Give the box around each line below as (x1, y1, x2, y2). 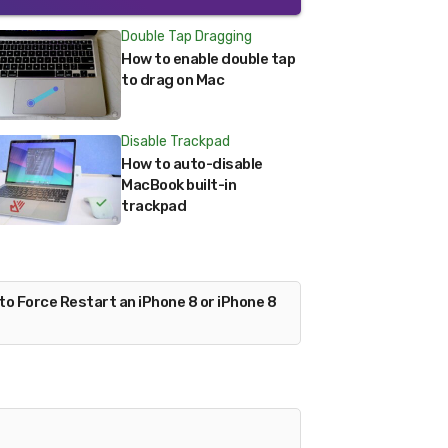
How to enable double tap (121, 50, 295, 68)
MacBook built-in (121, 176, 236, 194)
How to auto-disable (121, 155, 263, 173)
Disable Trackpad (121, 133, 230, 150)
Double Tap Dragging (121, 28, 252, 45)
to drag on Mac (121, 71, 224, 89)
